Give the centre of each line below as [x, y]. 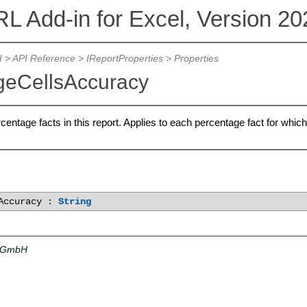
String [74, 201]
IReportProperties [124, 59]
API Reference [44, 59]
